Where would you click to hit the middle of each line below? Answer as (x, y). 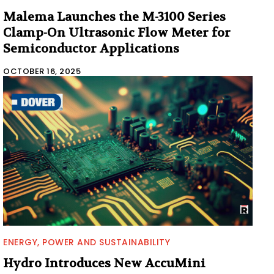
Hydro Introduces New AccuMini (104, 263)
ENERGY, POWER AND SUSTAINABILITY (87, 242)
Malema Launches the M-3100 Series (114, 17)
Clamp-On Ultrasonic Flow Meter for (117, 32)
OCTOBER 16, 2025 (42, 71)
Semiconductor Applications (91, 48)
